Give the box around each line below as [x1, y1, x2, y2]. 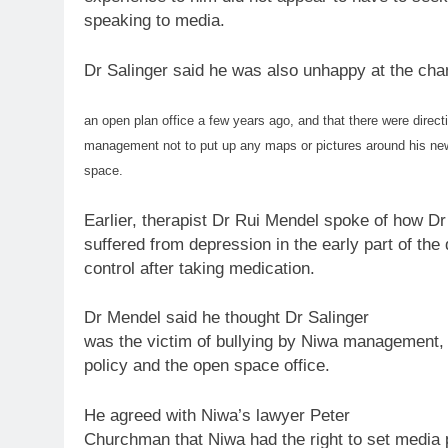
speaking [84, 11, 156, 31]
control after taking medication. [84, 258, 315, 278]
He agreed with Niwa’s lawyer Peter [84, 405, 350, 425]
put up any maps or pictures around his [196, 138, 430, 154]
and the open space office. [128, 356, 330, 376]
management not [84, 138, 185, 154]
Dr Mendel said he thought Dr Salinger [84, 308, 369, 328]
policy [84, 356, 128, 376]
